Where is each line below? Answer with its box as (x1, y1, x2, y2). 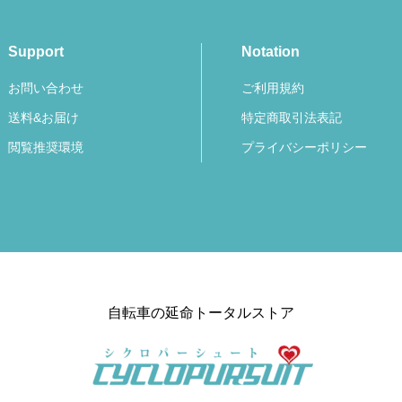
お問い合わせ (8, 80, 83, 95)
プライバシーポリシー (241, 139, 367, 154)
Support (8, 43, 64, 59)
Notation (241, 43, 300, 59)
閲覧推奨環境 (8, 139, 83, 154)
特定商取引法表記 (241, 109, 342, 125)
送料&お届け (8, 109, 79, 125)
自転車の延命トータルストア (108, 305, 294, 321)
